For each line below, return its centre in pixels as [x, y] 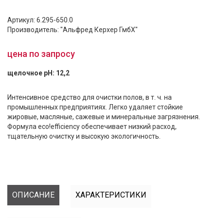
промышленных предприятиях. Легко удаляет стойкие [95, 107]
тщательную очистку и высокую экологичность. [84, 136]
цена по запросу [41, 54]
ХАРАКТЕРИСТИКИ [111, 195]
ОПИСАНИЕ [33, 195]
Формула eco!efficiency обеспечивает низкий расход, [92, 127]
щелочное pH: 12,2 [38, 73]
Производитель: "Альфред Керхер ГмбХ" [73, 30]
